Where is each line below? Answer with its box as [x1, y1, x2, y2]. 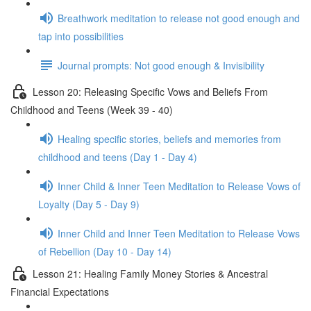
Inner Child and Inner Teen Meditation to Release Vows [58, 226, 300, 240]
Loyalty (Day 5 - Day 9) [38, 197, 140, 211]
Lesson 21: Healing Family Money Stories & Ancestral [33, 266, 268, 280]
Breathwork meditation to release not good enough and [58, 10, 300, 25]
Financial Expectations [10, 285, 109, 299]
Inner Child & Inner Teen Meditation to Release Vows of [58, 178, 301, 193]
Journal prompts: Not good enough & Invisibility [58, 58, 264, 72]
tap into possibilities [38, 29, 124, 43]
